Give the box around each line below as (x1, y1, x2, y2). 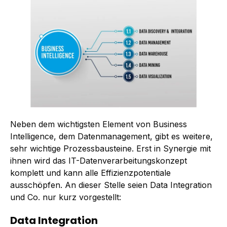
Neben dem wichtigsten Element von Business (10, 119, 187, 130)
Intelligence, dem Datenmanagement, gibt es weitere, (10, 131, 213, 142)
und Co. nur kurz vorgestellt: (10, 192, 121, 203)
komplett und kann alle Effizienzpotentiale (10, 168, 171, 178)
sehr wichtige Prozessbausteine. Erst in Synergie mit (10, 143, 211, 154)
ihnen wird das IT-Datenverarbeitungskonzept (10, 156, 187, 166)
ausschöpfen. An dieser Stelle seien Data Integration (10, 180, 212, 191)
